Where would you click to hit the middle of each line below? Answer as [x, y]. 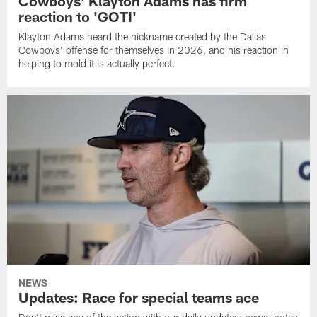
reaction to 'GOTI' [78, 17]
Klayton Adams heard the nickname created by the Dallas [143, 37]
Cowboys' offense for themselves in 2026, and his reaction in [154, 50]
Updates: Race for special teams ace [139, 297]
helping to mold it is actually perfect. [97, 64]
